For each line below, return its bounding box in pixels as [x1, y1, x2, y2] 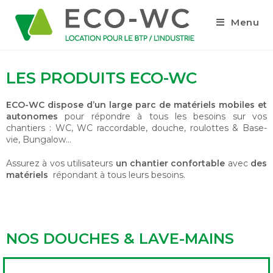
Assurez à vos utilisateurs [6, 158, 116, 169]
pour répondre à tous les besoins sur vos [58, 111, 267, 122]
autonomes [6, 111, 58, 122]
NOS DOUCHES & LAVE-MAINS [6, 230, 234, 247]
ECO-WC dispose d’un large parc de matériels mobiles [6, 99, 258, 110]
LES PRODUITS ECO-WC [6, 68, 197, 88]
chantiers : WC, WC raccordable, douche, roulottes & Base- [6, 122, 267, 133]
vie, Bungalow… [6, 134, 71, 145]
